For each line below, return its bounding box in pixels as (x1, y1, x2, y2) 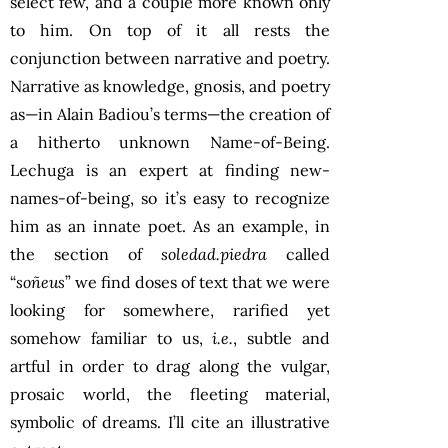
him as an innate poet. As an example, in (10, 215, 330, 236)
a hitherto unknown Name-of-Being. (10, 131, 330, 152)
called (267, 243, 330, 264)
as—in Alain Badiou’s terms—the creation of (10, 103, 330, 124)
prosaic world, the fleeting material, (10, 383, 330, 404)
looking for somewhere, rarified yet (10, 299, 330, 320)
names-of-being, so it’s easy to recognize (10, 187, 330, 208)
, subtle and (233, 327, 331, 348)
